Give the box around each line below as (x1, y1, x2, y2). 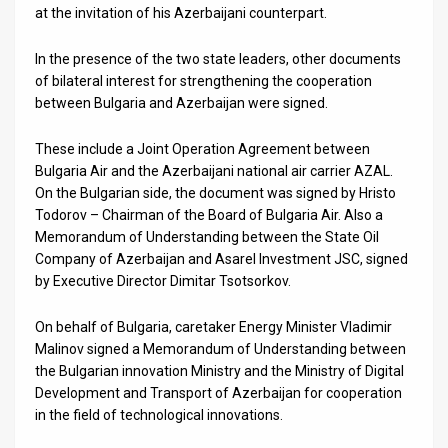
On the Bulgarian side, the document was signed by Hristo (35, 185, 396, 202)
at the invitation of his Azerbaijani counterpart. (35, 5, 327, 22)
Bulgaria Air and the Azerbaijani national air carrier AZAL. (35, 163, 393, 180)
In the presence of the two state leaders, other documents (35, 51, 401, 68)
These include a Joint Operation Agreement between (35, 141, 370, 158)
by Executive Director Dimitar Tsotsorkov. (35, 273, 291, 290)
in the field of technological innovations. (35, 407, 283, 424)
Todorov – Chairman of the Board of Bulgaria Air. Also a (35, 207, 383, 224)
